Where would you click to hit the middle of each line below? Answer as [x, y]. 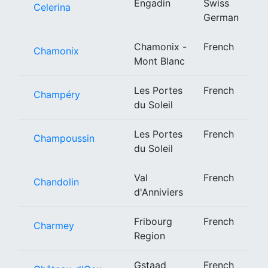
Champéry [57, 94]
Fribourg [153, 221]
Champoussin [64, 138]
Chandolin [56, 182]
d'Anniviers [159, 192]
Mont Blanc [159, 61]
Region [150, 235]
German [221, 17]
